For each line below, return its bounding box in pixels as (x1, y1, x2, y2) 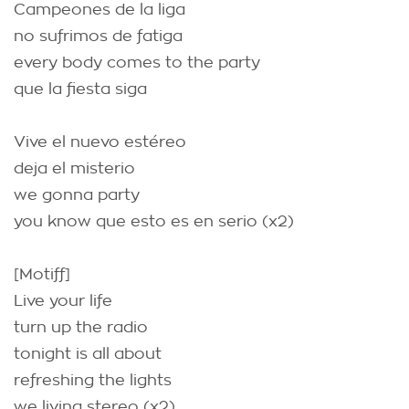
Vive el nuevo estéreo (14, 134, 186, 150)
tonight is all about (14, 346, 162, 362)
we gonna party (14, 187, 140, 203)
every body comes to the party (14, 55, 260, 70)
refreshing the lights (14, 372, 172, 388)
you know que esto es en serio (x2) (14, 214, 294, 229)
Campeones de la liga (14, 2, 185, 17)
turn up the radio (14, 320, 148, 335)
